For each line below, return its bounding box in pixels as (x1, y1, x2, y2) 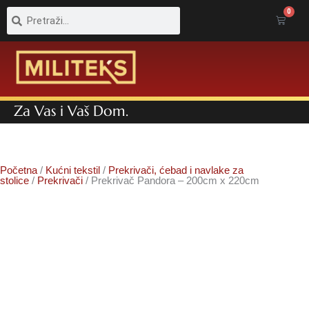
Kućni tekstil (46, 163, 100, 176)
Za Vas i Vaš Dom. (14, 101, 128, 120)
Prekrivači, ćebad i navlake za (108, 163, 243, 176)
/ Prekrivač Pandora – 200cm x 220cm (83, 174, 259, 186)
